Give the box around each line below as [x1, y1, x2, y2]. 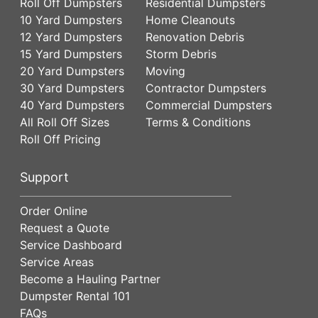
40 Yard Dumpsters [20, 97, 124, 112]
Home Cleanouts [146, 12, 235, 27]
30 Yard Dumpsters [20, 80, 124, 95]
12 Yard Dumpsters [20, 29, 122, 44]
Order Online [20, 203, 87, 218]
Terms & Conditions [146, 114, 251, 129]
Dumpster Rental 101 [20, 288, 130, 303]
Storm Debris [146, 46, 216, 61]
